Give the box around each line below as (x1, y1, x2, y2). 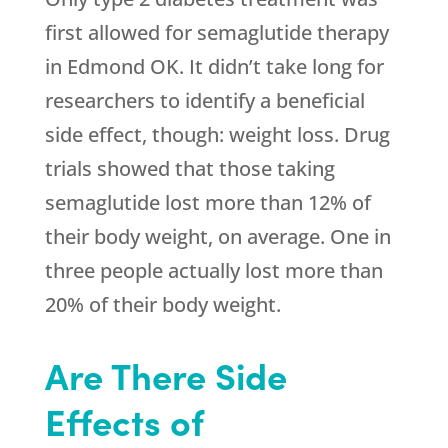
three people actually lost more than (44, 257, 383, 285)
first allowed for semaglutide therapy (44, 19, 389, 47)
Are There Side (44, 350, 287, 400)
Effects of (44, 396, 204, 446)
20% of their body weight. (44, 291, 281, 319)
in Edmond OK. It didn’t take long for (44, 53, 384, 81)
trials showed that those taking (44, 155, 335, 183)
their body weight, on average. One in (44, 223, 391, 251)
